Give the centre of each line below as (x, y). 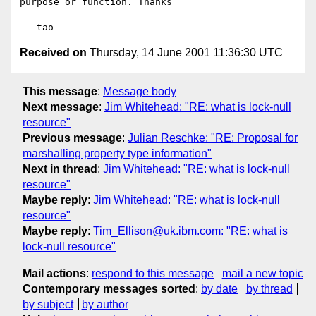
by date (219, 288)
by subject (48, 304)
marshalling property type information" (117, 153)
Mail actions (54, 273)
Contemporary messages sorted (109, 288)
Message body (140, 91)
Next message (61, 107)
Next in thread (60, 169)
